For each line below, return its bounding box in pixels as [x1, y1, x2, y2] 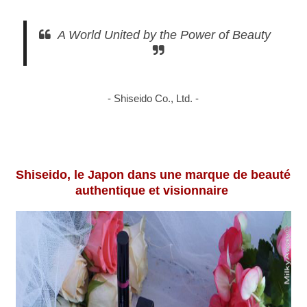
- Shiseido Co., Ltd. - [108, 92, 199, 104]
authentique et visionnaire [75, 183, 228, 197]
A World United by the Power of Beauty [58, 27, 271, 42]
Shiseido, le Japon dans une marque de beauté [16, 167, 291, 182]
